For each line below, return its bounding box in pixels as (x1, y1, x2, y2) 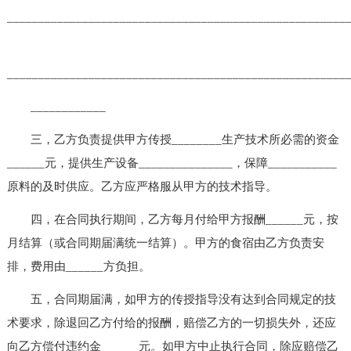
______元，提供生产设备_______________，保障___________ (6, 156, 337, 169)
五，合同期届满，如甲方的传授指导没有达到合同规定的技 (6, 292, 336, 306)
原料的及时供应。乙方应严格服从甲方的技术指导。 (6, 179, 277, 193)
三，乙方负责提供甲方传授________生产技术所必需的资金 (6, 132, 339, 146)
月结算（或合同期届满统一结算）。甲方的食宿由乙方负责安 (6, 236, 324, 249)
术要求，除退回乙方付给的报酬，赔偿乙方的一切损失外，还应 (6, 316, 336, 329)
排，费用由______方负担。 (6, 259, 150, 273)
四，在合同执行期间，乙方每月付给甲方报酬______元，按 (6, 212, 338, 226)
